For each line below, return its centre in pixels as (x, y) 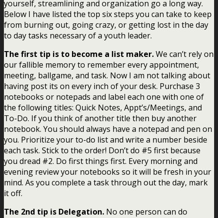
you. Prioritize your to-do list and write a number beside (106, 139)
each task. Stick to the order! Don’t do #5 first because (102, 150)
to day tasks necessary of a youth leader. (78, 35)
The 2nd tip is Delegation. (54, 211)
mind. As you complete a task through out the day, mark (106, 182)
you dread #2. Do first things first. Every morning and (101, 161)
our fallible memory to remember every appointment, (101, 64)
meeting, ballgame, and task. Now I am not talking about (107, 75)
